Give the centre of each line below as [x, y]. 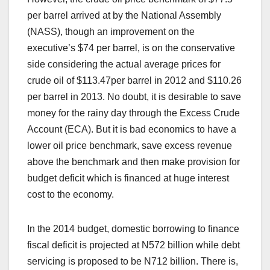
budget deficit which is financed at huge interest [128, 178]
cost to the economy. [71, 194]
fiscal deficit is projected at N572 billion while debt [133, 245]
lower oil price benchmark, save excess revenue [130, 145]
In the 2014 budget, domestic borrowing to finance [133, 228]
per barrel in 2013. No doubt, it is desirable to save [134, 96]
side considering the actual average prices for [124, 64]
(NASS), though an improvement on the [111, 31]
